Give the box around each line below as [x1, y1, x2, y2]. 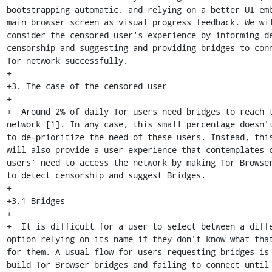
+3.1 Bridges [6, 195, 65, 206]
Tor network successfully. [6, 55, 128, 66]
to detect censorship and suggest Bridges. [6, 169, 206, 181]
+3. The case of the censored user [6, 80, 167, 92]
